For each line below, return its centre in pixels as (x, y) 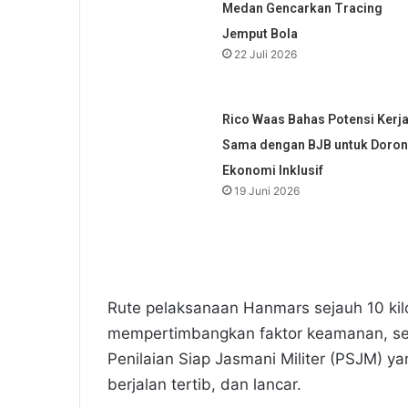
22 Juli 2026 (265, 55)
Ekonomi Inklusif (272, 171)
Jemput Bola (260, 34)
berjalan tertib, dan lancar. (204, 385)
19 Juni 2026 (266, 191)
